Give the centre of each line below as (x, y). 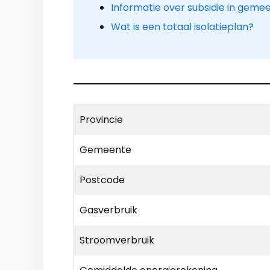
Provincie (101, 120)
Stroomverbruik (117, 240)
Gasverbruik (108, 210)
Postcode (102, 180)
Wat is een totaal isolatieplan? (182, 27)
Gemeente (105, 150)
